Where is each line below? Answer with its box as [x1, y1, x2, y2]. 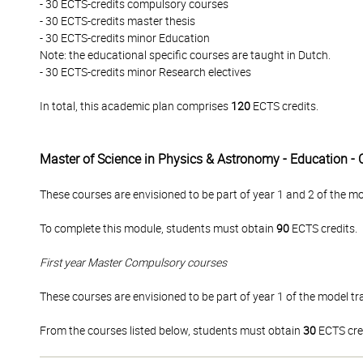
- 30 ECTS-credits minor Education [40, 32, 210, 45]
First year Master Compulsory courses [40, 256, 227, 269]
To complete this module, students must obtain [40, 222, 276, 235]
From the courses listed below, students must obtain [40, 324, 303, 337]
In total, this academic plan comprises [40, 100, 231, 113]
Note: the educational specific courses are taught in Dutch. [40, 49, 331, 62]
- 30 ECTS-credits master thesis [40, 15, 195, 28]
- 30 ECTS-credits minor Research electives [40, 66, 251, 79]
